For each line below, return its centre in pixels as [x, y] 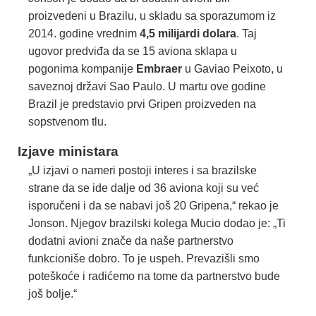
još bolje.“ [53, 293]
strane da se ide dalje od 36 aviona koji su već [144, 188]
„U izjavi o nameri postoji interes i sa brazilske [142, 170]
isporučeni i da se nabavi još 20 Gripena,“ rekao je [153, 205]
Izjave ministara [68, 151]
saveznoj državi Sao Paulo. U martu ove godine [147, 86]
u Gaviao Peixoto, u [232, 68]
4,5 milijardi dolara [188, 33]
